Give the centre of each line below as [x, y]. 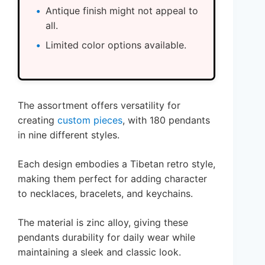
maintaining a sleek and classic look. [99, 252]
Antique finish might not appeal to [122, 10]
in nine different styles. [69, 135]
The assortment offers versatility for [99, 105]
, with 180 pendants [166, 120]
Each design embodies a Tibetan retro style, [117, 164]
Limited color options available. [116, 45]
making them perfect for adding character [112, 178]
